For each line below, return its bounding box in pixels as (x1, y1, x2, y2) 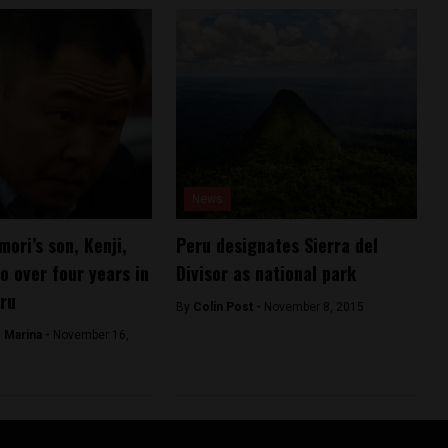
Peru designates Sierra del (175, 231, 378, 258)
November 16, (52, 327, 129, 342)
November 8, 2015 (263, 299, 364, 314)
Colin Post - (192, 299, 264, 314)
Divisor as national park (175, 259, 356, 286)
